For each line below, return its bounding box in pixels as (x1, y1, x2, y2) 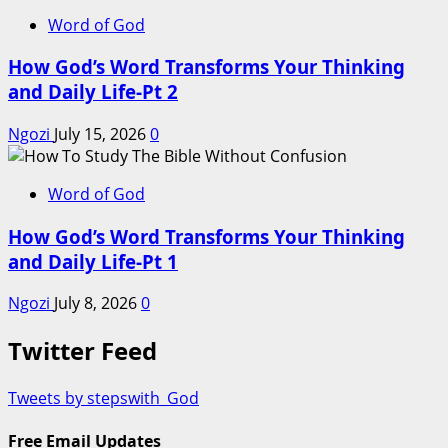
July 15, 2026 (54, 122, 150, 145)
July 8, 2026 (54, 292, 141, 315)
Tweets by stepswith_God (8, 387, 199, 410)
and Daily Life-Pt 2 (8, 79, 178, 105)
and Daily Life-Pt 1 (8, 248, 178, 274)
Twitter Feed (8, 334, 157, 368)
